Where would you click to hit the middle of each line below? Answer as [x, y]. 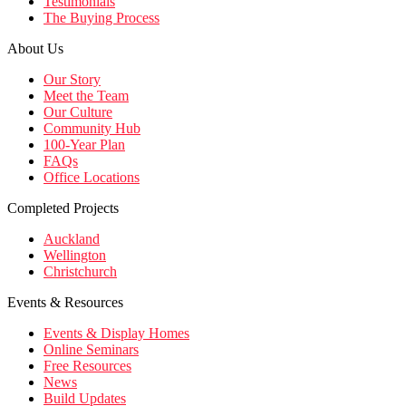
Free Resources [87, 366]
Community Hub [92, 129]
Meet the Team [86, 96]
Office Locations [92, 178]
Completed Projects [63, 208]
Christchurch [80, 272]
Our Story [72, 80]
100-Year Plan [84, 145]
